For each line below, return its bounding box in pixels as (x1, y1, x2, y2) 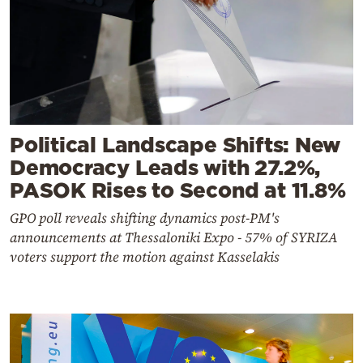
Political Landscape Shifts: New (10, 133, 341, 157)
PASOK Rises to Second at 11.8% (10, 178, 346, 203)
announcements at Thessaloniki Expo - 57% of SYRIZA (10, 228, 338, 248)
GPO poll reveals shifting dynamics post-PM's (10, 208, 280, 228)
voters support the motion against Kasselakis (10, 247, 280, 267)
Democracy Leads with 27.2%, (10, 156, 321, 180)
